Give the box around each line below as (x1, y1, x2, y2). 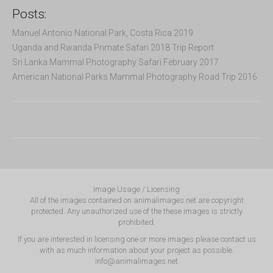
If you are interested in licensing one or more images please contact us (17, 235, 256, 244)
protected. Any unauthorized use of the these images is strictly (30, 207, 243, 216)
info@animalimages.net (95, 257, 178, 266)
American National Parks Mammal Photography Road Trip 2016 (12, 72, 257, 82)
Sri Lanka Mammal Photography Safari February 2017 (12, 57, 219, 67)
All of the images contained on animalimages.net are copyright (29, 196, 244, 205)
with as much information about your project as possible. (39, 246, 234, 255)
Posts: (12, 7, 46, 21)
